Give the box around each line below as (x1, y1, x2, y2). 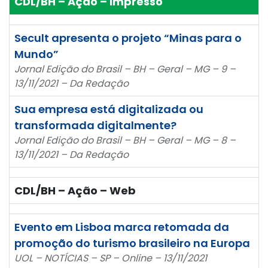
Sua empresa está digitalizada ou (14, 101, 203, 117)
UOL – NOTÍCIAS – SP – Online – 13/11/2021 (14, 251, 207, 265)
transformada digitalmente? (14, 117, 176, 133)
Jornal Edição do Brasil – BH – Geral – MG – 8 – (14, 133, 236, 147)
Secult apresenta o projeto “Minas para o (14, 30, 242, 45)
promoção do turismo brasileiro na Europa (14, 235, 250, 251)
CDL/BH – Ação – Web (14, 182, 136, 198)
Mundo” (14, 46, 59, 62)
